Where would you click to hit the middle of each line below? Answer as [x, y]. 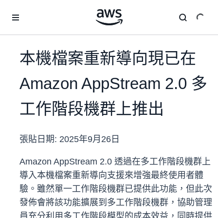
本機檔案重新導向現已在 [108, 58]
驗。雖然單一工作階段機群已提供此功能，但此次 [116, 189]
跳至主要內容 [25, 10]
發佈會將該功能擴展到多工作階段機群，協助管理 [116, 203]
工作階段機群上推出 [92, 109]
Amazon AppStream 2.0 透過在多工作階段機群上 [115, 162]
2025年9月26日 [90, 139]
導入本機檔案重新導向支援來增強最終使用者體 [111, 175]
